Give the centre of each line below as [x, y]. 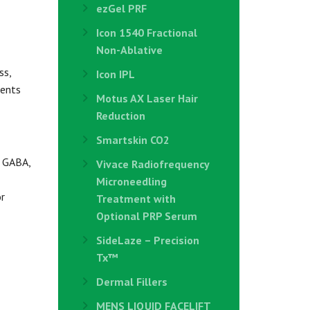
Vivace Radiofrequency [152, 164]
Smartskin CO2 [133, 140]
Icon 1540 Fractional [146, 33]
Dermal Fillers [131, 282]
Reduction [120, 116]
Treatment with [136, 199]
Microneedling [131, 181]
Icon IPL [115, 74]
